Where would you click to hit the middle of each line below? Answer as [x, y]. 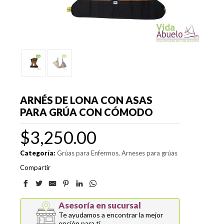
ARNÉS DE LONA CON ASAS [86, 100]
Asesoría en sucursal [100, 205]
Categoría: [38, 153]
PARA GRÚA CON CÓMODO [86, 112]
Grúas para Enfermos [88, 153]
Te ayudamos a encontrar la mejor [111, 215]
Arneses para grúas [149, 153]
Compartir [35, 168]
